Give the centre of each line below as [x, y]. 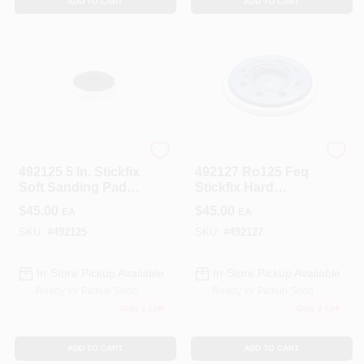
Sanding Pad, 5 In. [250, 202]
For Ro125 [50, 202]
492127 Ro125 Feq [251, 171]
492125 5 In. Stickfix [79, 171]
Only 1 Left [141, 308]
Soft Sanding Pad [72, 187]
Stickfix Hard [234, 187]
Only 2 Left [318, 308]
